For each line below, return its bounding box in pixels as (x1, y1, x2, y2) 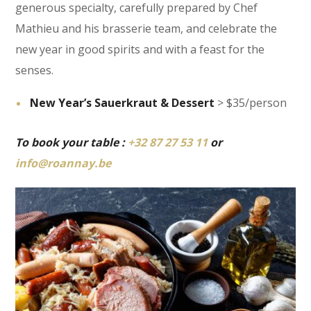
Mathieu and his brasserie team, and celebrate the (15, 20, 278, 36)
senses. (15, 62, 54, 78)
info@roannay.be (15, 155, 112, 171)
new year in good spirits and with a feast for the (15, 41, 265, 57)
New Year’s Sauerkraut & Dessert (30, 94, 215, 110)
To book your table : (15, 134, 128, 150)
